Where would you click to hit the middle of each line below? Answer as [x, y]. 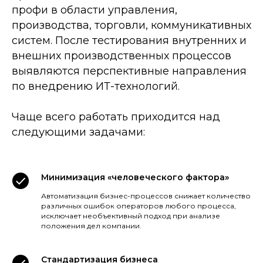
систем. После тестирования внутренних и [129, 40]
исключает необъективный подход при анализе [131, 215]
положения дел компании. [91, 225]
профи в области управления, [95, 10]
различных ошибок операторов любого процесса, [139, 205]
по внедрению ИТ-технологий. [96, 86]
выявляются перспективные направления [129, 71]
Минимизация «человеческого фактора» [135, 177]
